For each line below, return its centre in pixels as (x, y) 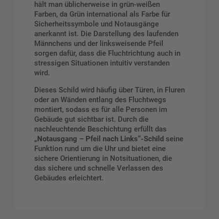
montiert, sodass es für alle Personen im (101, 109)
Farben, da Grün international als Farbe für (102, 14)
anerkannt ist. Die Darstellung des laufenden (106, 33)
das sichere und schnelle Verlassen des (99, 168)
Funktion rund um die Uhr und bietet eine (100, 148)
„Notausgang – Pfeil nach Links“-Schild (99, 139)
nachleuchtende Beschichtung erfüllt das (100, 129)
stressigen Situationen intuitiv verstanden (102, 63)
